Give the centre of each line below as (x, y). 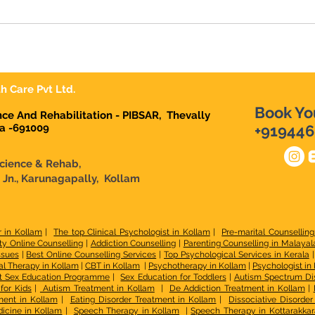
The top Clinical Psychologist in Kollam (132, 232)
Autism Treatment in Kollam (97, 288)
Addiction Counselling (133, 243)
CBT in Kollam (112, 266)
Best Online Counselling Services (91, 255)
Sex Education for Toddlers (173, 277)
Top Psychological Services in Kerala (237, 255)
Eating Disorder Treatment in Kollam (143, 300)
